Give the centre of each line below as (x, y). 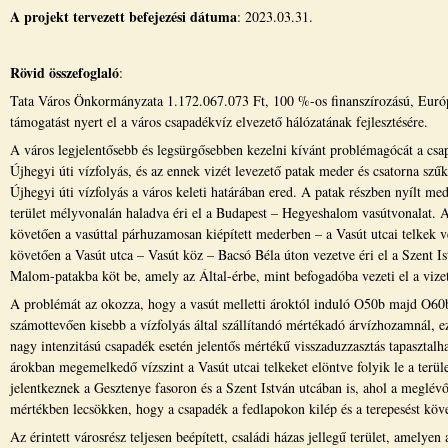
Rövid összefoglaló (64, 72)
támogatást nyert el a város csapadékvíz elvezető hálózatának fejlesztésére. (219, 121)
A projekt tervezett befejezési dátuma (123, 16)
